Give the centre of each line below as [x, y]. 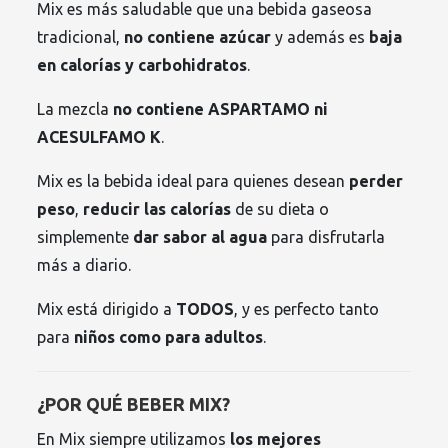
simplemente [85, 237]
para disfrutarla [326, 237]
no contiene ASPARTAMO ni [221, 109]
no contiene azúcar [198, 37]
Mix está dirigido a [107, 309]
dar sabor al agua [200, 237]
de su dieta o [280, 209]
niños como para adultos [169, 337]
